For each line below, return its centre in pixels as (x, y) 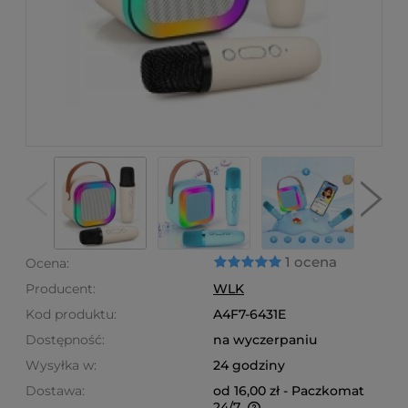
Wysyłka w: (61, 365)
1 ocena (311, 262)
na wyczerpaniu (265, 340)
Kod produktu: (71, 314)
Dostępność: (65, 340)
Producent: (61, 289)
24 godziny (249, 365)
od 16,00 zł (246, 391)
